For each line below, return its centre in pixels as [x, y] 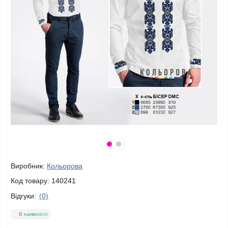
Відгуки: [23, 196]
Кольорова [65, 166]
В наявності [33, 214]
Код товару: [30, 181]
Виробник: [28, 166]
